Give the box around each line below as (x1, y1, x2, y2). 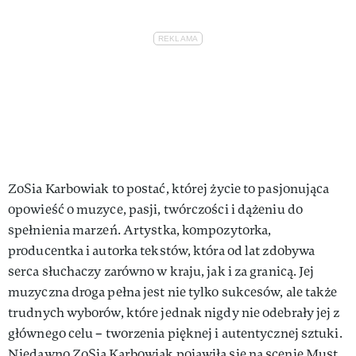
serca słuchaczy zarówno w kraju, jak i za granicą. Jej (8, 262, 315, 280)
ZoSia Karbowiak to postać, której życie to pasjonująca (8, 180, 330, 197)
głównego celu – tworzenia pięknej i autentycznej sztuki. (8, 324, 342, 342)
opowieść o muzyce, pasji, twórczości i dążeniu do (8, 200, 303, 218)
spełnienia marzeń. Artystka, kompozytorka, (8, 221, 272, 238)
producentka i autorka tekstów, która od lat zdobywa (8, 242, 315, 259)
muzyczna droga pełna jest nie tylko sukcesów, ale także (8, 283, 338, 300)
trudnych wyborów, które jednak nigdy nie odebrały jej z (8, 304, 340, 321)
